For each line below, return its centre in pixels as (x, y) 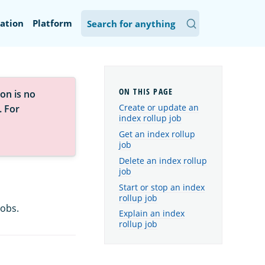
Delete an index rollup (163, 160)
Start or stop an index (162, 187)
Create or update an (159, 108)
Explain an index (152, 214)
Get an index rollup (157, 134)
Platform (52, 23)
